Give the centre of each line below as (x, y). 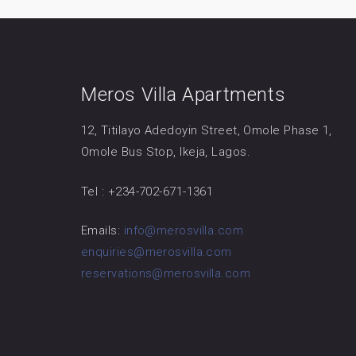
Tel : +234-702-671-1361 (147, 191)
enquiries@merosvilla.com (157, 252)
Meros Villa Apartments (184, 95)
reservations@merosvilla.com (166, 273)
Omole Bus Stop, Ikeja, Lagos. (166, 152)
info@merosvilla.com (184, 230)
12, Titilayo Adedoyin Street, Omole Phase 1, (207, 130)
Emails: (103, 230)
